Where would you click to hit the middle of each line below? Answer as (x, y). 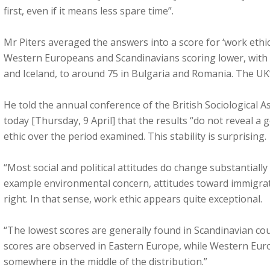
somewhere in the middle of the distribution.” (105, 262)
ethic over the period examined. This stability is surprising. (135, 136)
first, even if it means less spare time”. (89, 11)
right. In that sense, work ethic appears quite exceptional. (133, 199)
